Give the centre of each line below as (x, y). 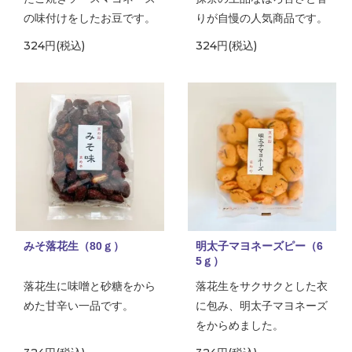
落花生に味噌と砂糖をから (90, 286)
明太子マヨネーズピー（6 (259, 246)
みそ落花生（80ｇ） (74, 246)
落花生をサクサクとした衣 (261, 286)
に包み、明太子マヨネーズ (261, 305)
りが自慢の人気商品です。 (261, 18)
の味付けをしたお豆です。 (90, 18)
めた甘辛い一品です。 (79, 305)
